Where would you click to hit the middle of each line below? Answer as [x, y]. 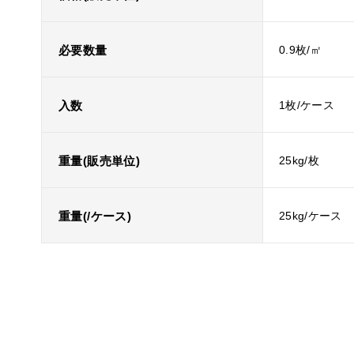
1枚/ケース [307, 105]
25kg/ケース [311, 216]
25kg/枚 [299, 160]
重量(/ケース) [95, 216]
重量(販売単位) [99, 161]
